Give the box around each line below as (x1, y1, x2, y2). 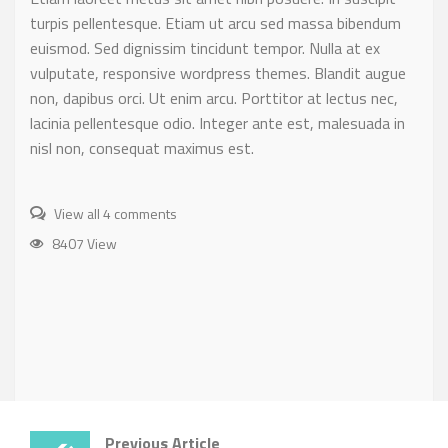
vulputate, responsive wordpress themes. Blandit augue (30, 60, 406, 85)
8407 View (49, 232, 117, 254)
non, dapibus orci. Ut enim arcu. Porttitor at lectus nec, (30, 85, 398, 110)
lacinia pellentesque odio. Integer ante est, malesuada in (30, 110, 405, 135)
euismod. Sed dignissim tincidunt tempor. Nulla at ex (30, 35, 380, 60)
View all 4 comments (51, 202, 177, 224)
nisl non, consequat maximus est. (30, 135, 254, 160)
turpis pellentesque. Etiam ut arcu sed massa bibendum (30, 10, 401, 35)
